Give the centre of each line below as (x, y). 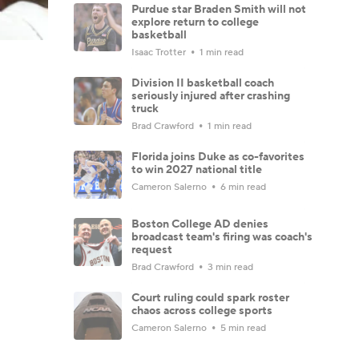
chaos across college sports (202, 311)
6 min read (242, 187)
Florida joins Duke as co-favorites (218, 157)
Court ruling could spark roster (210, 298)
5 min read (242, 328)
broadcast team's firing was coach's (222, 237)
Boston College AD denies (200, 224)
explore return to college (195, 22)
